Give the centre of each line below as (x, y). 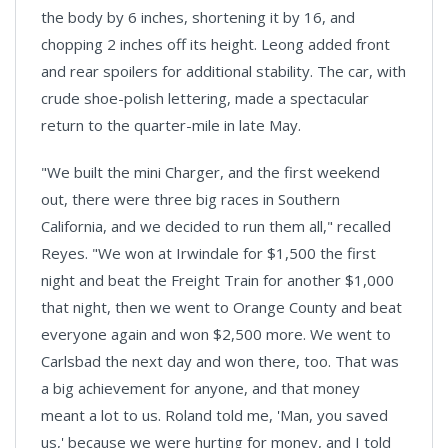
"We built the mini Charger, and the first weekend (210, 172)
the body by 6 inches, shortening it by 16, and (198, 17)
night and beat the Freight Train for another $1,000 (217, 280)
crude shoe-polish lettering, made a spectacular (205, 98)
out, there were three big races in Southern (190, 199)
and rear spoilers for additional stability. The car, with (223, 71)
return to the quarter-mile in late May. (171, 125)
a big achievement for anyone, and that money (200, 388)
